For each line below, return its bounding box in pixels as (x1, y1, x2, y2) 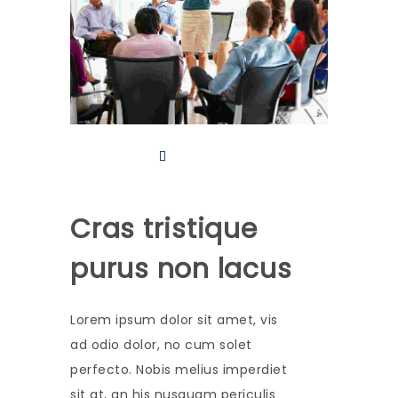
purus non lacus (70, 251, 292, 289)
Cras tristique (70, 211, 258, 249)
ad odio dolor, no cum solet (70, 336, 252, 354)
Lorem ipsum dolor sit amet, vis (70, 311, 278, 330)
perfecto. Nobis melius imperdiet (70, 361, 287, 379)
